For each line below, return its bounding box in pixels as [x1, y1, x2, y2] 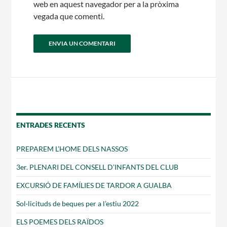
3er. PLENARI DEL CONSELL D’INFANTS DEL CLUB [16, 162, 179, 171]
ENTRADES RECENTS [16, 120, 86, 129]
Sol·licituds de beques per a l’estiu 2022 [16, 199, 139, 208]
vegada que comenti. [33, 11, 105, 21]
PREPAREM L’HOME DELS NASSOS [16, 144, 128, 153]
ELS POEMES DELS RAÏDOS [16, 217, 104, 226]
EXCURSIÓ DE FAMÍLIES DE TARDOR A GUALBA [16, 180, 172, 190]
